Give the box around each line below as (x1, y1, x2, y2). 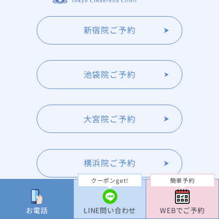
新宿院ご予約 (83, 24, 136, 36)
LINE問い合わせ (83, 204, 136, 215)
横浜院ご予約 (83, 157, 136, 169)
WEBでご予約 (160, 204, 205, 215)
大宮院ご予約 (83, 112, 136, 125)
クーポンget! (90, 176, 129, 185)
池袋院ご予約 (83, 68, 136, 81)
